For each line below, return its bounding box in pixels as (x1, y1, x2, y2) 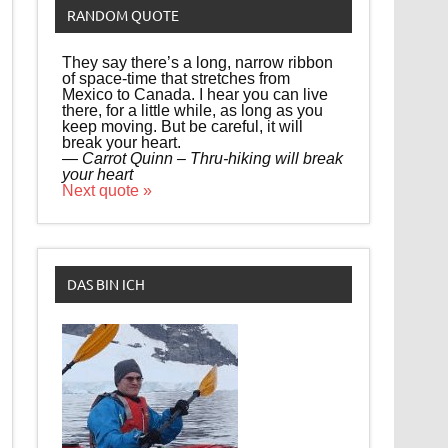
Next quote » (62, 181, 153, 199)
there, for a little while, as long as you (62, 101, 324, 119)
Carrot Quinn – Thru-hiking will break (82, 149, 344, 167)
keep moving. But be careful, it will (62, 117, 304, 135)
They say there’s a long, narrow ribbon (62, 53, 334, 71)
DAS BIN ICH (66, 275, 145, 294)
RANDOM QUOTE (66, 5, 179, 24)
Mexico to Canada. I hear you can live (62, 85, 329, 103)
